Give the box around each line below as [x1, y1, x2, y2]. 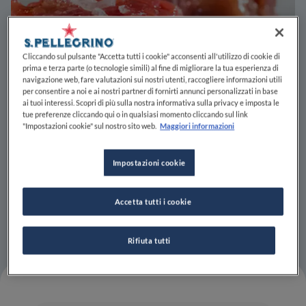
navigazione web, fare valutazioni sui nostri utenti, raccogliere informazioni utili [23, 74, 283, 84]
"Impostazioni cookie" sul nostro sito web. [23, 121, 157, 130]
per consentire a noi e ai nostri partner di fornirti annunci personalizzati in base [23, 86, 279, 96]
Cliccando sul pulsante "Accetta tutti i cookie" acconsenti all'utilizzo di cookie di [23, 51, 281, 61]
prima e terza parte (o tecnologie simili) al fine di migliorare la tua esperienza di [23, 63, 279, 72]
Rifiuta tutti [127, 236, 171, 245]
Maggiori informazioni [160, 121, 235, 130]
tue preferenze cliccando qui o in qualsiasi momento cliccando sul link [23, 109, 249, 119]
